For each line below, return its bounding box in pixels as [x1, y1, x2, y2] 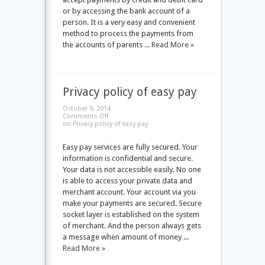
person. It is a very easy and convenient [62, 18, 195, 27]
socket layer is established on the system [62, 210, 199, 219]
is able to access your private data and [62, 176, 192, 185]
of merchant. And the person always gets [62, 221, 201, 230]
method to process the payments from [62, 29, 193, 38]
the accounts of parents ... [62, 40, 151, 49]
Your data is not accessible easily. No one [62, 165, 201, 174]
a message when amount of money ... [62, 232, 189, 241]
